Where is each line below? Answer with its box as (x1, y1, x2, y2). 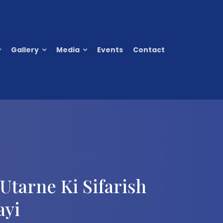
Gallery (11, 45, 39, 55)
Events (97, 45, 123, 55)
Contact (133, 45, 165, 55)
